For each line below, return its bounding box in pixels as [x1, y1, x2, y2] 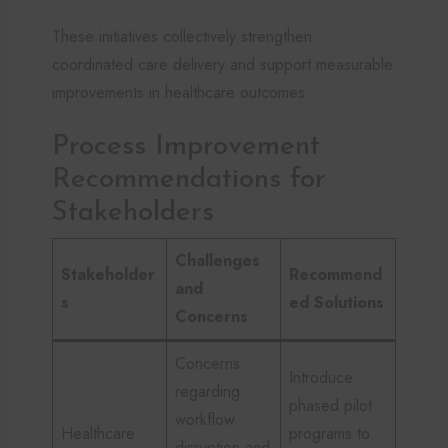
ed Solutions [289, 290, 384, 314]
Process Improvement [52, 132, 320, 161]
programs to [289, 421, 370, 445]
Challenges [175, 248, 260, 272]
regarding [175, 379, 240, 403]
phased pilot [289, 393, 372, 417]
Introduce [289, 365, 353, 389]
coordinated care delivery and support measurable [52, 52, 393, 76]
